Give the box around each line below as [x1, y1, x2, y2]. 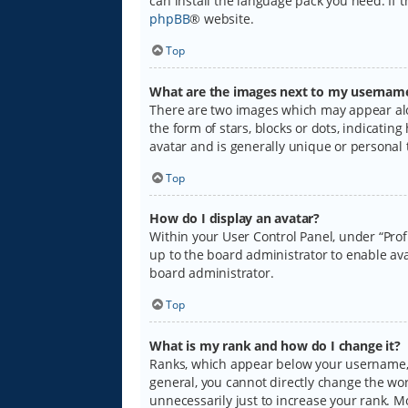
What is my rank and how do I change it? [149, 336, 401, 354]
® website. [189, 10, 254, 28]
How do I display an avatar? [149, 209, 321, 228]
